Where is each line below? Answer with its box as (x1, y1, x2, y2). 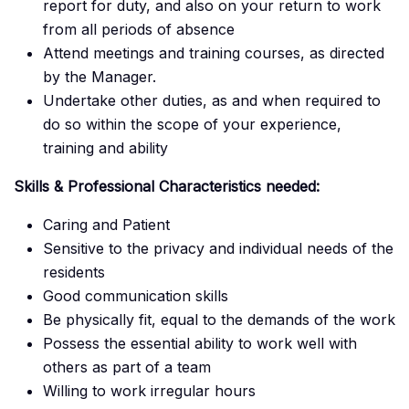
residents (43, 263, 105, 282)
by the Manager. (43, 68, 156, 87)
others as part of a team (43, 358, 211, 377)
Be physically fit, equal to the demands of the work (43, 310, 395, 330)
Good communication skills (43, 287, 228, 306)
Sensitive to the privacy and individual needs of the (43, 239, 393, 258)
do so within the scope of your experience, (43, 115, 341, 134)
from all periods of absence (43, 20, 235, 39)
